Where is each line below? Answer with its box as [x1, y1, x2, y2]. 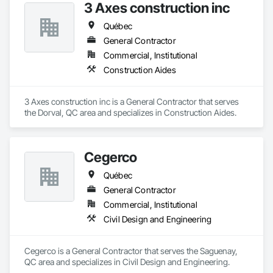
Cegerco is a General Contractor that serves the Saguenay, [24, 246, 238, 256]
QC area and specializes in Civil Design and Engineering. [24, 257, 230, 267]
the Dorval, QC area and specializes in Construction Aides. [24, 107, 236, 118]
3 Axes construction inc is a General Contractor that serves [24, 96, 239, 107]
